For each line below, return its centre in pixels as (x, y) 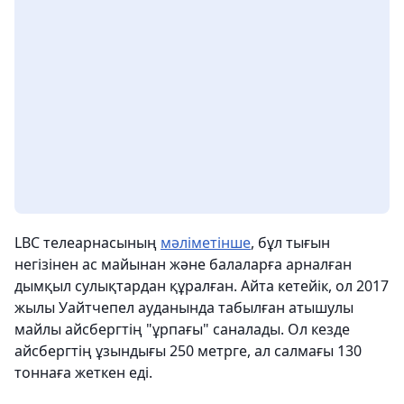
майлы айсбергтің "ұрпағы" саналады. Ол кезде (182, 330)
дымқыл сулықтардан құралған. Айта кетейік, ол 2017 (202, 286)
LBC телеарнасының (87, 243)
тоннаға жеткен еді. (83, 373)
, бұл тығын (290, 243)
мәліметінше (206, 243)
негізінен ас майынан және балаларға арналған (183, 265)
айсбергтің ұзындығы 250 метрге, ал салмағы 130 (188, 351)
